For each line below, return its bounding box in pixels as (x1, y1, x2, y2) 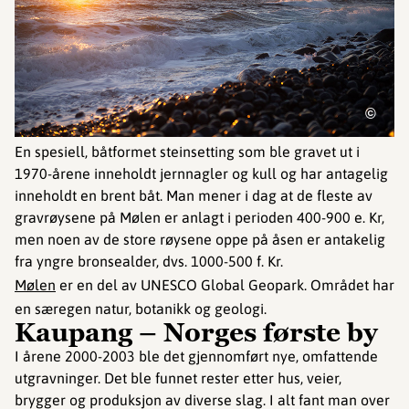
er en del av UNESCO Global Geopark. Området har (56, 276, 394, 293)
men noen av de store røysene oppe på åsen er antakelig (15, 230, 385, 247)
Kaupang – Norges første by (15, 315, 378, 349)
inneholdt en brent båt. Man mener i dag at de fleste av (15, 186, 372, 204)
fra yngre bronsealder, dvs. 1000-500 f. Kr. (15, 252, 283, 269)
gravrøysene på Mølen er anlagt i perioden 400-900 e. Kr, (15, 208, 384, 225)
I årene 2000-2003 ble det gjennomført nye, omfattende (15, 347, 378, 364)
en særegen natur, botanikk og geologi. (15, 299, 267, 317)
